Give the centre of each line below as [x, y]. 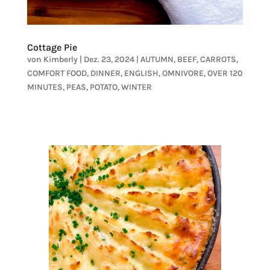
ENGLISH [141, 73]
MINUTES [45, 87]
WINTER [136, 87]
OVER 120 [225, 73]
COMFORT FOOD [57, 73]
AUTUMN [157, 59]
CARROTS [218, 59]
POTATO [103, 87]
